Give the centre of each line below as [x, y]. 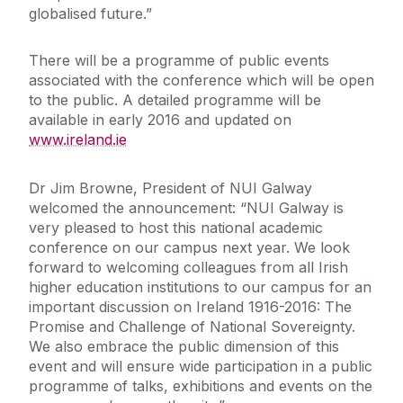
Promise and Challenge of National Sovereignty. [192, 327]
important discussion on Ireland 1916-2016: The [190, 307]
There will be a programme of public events [179, 61]
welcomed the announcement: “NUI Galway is [186, 208]
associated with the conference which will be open [201, 81]
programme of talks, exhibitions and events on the [201, 386]
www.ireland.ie [78, 140]
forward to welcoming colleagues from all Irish [188, 268]
